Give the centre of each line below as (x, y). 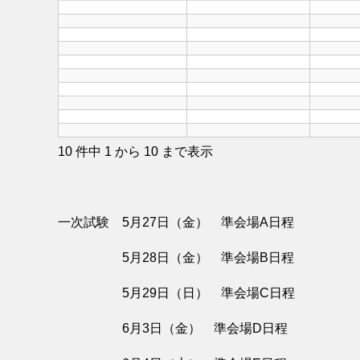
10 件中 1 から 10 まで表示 (135, 152)
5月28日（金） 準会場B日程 (176, 258)
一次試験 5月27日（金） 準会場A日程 (176, 223)
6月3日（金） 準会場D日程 (173, 329)
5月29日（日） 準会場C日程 (176, 293)
